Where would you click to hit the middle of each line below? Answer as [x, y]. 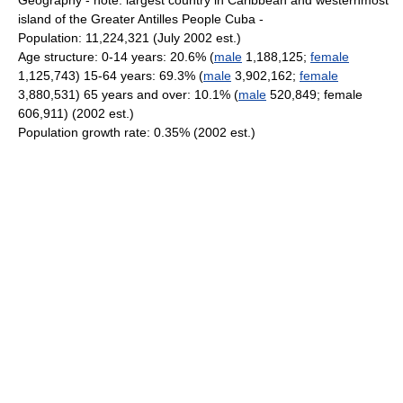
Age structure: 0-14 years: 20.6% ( [116, 57]
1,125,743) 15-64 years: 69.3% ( [111, 76]
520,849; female [314, 94]
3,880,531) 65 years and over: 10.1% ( [128, 94]
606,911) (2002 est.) [76, 113]
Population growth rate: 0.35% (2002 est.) [137, 132]
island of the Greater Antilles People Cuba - [141, 19]
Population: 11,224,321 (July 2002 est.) [130, 38]
